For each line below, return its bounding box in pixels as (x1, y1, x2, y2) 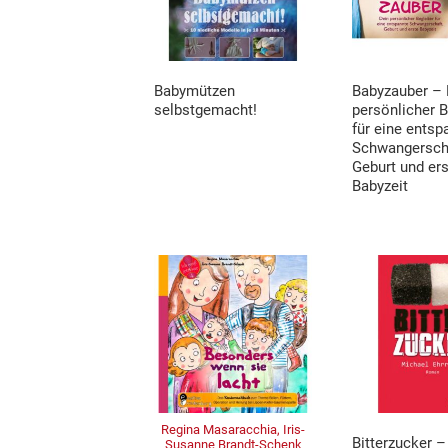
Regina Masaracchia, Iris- (161, 422, 306, 438)
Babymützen (154, 81, 236, 100)
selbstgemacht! (154, 100, 258, 119)
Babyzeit (352, 176, 409, 195)
